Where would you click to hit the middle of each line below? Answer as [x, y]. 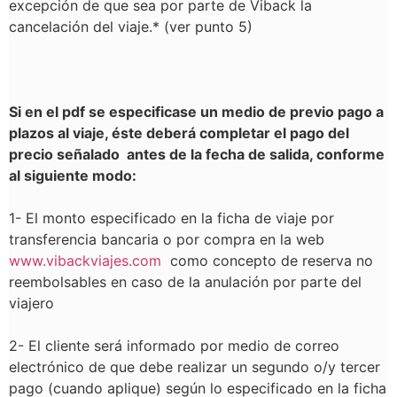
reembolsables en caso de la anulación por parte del [185, 282]
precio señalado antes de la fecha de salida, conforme [197, 154]
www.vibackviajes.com [85, 261]
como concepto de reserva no [267, 261]
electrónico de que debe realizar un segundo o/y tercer [195, 367]
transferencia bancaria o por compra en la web [167, 239]
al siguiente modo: [73, 175]
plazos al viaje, [58, 133]
